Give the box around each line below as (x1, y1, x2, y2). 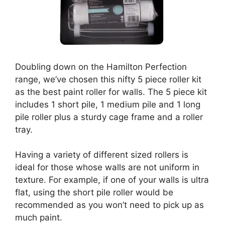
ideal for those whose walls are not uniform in (15, 162, 199, 173)
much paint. (15, 212, 62, 223)
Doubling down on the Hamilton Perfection (15, 61, 187, 72)
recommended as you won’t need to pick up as (15, 200, 204, 210)
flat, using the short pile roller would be (15, 187, 173, 198)
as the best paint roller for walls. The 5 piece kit (15, 86, 207, 97)
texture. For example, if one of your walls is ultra (15, 175, 209, 185)
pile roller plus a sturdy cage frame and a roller (15, 111, 203, 122)
